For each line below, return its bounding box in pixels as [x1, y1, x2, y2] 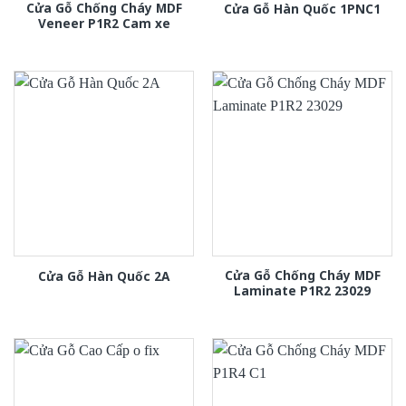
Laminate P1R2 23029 [234, 281, 371, 299]
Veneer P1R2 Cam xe [37, 14, 170, 32]
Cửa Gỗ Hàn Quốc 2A [38, 266, 169, 285]
